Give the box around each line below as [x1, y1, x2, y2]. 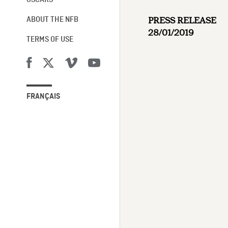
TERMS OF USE [26, 36, 73, 44]
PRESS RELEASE [148, 16, 217, 25]
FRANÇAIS [26, 93, 61, 101]
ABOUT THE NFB [26, 16, 78, 24]
